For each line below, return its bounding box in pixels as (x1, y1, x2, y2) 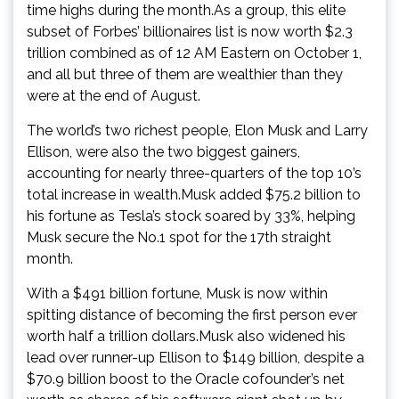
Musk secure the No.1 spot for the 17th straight (27, 228, 331, 246)
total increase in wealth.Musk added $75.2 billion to (27, 185, 361, 203)
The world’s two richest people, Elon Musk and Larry (27, 121, 368, 139)
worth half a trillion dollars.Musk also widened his (27, 327, 346, 345)
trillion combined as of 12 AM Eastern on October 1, (27, 44, 362, 61)
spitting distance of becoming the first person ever (27, 305, 357, 323)
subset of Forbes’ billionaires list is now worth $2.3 (27, 22, 353, 40)
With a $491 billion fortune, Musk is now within (27, 284, 328, 302)
